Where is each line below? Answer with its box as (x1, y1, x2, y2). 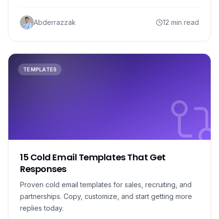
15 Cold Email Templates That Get (20, 151, 166, 163)
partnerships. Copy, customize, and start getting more (20, 192, 192, 200)
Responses (20, 163, 66, 175)
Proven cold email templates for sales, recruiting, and (20, 180, 192, 189)
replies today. (20, 204, 64, 212)
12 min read (163, 18, 199, 26)
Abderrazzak (34, 18, 76, 26)
